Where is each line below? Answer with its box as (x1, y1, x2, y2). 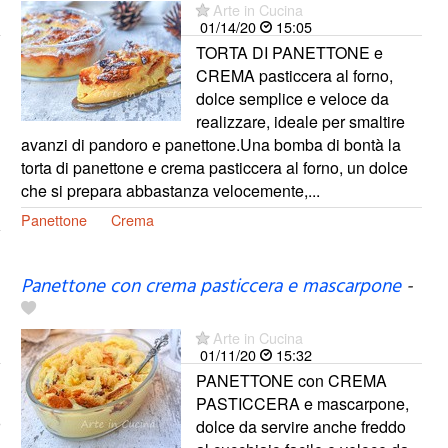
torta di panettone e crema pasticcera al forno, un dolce (20, 155, 408, 179)
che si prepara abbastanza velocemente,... (20, 178, 320, 202)
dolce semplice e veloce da (195, 86, 389, 110)
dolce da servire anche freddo (195, 414, 406, 438)
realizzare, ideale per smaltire (195, 109, 405, 133)
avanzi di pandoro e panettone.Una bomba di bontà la (20, 132, 401, 156)
